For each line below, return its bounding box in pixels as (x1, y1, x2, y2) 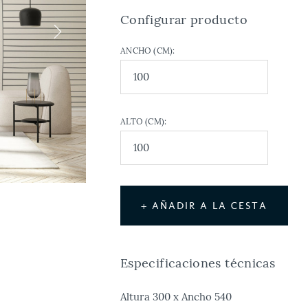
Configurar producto (120, 12, 247, 27)
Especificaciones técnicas (120, 255, 276, 271)
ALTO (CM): (120, 116, 167, 126)
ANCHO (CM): (120, 45, 175, 56)
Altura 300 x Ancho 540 (120, 290, 232, 303)
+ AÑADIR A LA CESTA (141, 199, 268, 212)
